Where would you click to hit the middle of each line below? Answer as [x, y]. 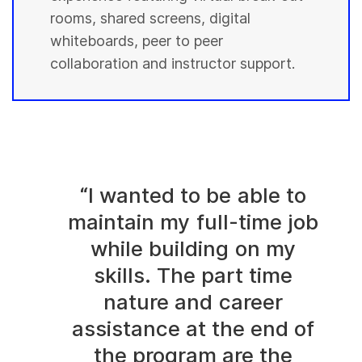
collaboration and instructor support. [173, 63]
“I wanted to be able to [193, 196]
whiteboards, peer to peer [137, 40]
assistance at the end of [193, 329]
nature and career [193, 302]
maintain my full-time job [193, 222]
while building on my [193, 249]
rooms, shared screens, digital [151, 18]
